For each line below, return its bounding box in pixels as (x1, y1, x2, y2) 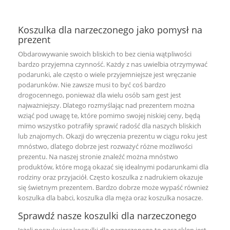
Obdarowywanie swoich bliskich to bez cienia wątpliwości (18, 49, 191, 59)
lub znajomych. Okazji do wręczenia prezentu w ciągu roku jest (18, 131, 207, 141)
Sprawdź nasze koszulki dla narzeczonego (18, 209, 197, 222)
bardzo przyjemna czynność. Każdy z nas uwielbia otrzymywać (18, 60, 207, 69)
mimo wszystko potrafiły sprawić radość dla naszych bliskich (18, 121, 201, 130)
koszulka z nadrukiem (111, 172, 178, 182)
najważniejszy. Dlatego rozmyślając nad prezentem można (18, 101, 195, 110)
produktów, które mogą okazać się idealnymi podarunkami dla (18, 162, 208, 171)
